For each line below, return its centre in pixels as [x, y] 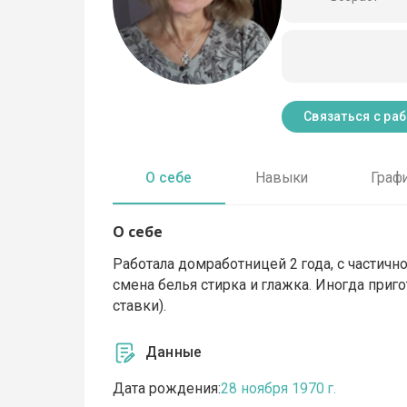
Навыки [281, 178]
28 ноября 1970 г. [279, 389]
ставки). [140, 305]
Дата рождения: [167, 389]
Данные [174, 352]
